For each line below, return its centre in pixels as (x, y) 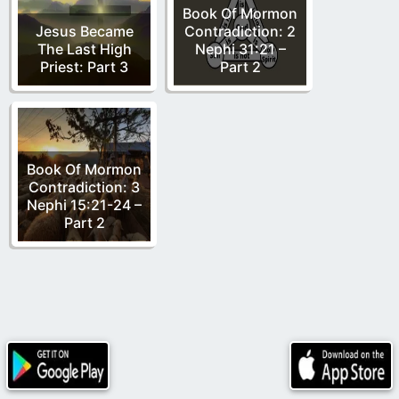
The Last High (84, 49)
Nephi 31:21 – (240, 49)
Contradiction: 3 (84, 187)
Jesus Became (84, 31)
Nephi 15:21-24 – (84, 204)
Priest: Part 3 (84, 66)
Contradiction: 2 (240, 31)
